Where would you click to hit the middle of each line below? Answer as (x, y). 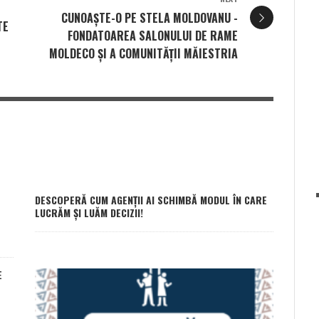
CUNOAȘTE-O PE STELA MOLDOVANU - (150, 17)
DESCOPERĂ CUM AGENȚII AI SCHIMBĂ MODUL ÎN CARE (151, 199)
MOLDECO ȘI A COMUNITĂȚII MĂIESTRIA (143, 53)
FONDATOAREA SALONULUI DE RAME (153, 35)
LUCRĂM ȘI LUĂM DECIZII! (89, 212)
